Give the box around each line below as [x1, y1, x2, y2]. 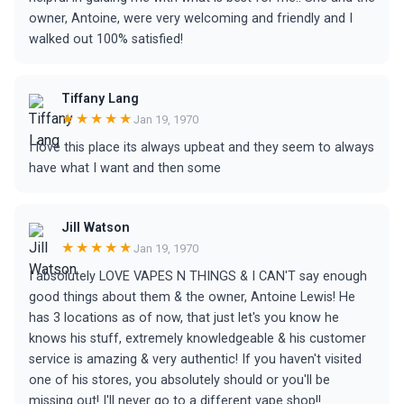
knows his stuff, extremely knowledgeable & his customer [29, 331, 366, 346]
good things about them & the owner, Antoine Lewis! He [29, 289, 355, 305]
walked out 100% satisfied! [29, 32, 183, 47]
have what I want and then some [29, 161, 221, 176]
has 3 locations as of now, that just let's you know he [29, 310, 339, 326]
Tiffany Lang [61, 91, 139, 106]
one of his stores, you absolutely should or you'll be [29, 372, 330, 388]
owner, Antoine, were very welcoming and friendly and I [29, 11, 353, 26]
